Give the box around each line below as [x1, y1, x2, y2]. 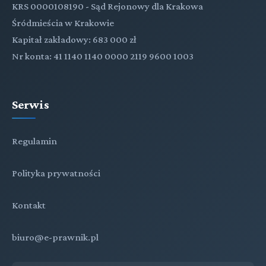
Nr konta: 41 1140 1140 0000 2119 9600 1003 [12, 50, 194, 62]
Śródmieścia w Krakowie [12, 17, 114, 28]
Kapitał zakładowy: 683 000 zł [12, 33, 137, 45]
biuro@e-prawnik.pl [12, 231, 99, 243]
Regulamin [12, 135, 57, 147]
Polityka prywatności [12, 167, 100, 179]
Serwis [12, 97, 49, 111]
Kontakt [12, 199, 46, 211]
